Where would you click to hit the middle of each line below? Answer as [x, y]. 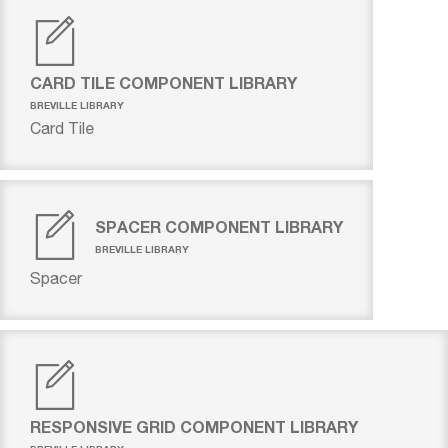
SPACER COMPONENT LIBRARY [219, 226]
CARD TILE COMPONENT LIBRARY [163, 82]
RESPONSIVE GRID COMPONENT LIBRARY [194, 426]
